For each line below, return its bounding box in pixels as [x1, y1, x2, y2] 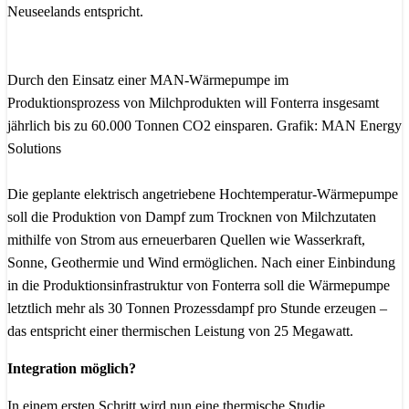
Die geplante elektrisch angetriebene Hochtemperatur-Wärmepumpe [7, 186, 398, 202]
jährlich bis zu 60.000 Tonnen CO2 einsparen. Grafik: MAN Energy [7, 118, 402, 133]
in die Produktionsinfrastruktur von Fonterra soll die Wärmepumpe [7, 278, 390, 293]
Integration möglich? [7, 361, 136, 376]
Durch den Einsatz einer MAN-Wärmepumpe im [7, 72, 288, 88]
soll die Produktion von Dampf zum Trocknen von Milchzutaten [7, 209, 376, 225]
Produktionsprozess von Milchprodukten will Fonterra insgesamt [7, 95, 379, 110]
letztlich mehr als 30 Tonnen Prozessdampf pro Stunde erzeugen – [7, 300, 387, 316]
